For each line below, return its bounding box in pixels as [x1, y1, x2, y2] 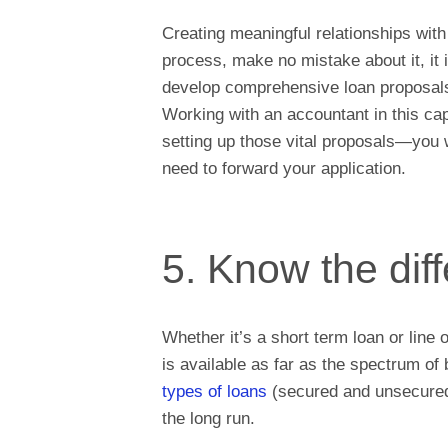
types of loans [162, 382, 267, 402]
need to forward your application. [162, 158, 406, 178]
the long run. [162, 409, 255, 429]
